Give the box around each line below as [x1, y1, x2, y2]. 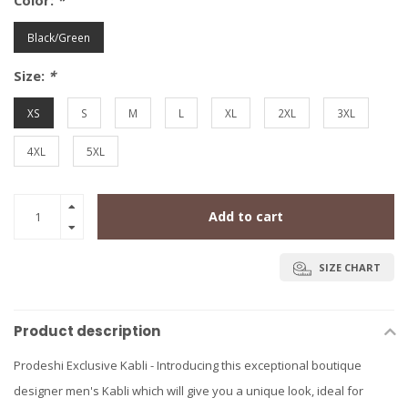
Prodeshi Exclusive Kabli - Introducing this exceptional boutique [14, 357, 362, 374]
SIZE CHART [316, 260, 381, 275]
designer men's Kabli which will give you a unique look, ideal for [14, 382, 363, 400]
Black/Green [27, 30, 90, 46]
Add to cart [209, 208, 283, 226]
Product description [14, 321, 160, 342]
